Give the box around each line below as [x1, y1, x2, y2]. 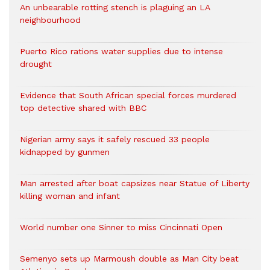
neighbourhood [20, 15, 81, 25]
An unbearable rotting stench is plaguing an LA [20, 2, 210, 12]
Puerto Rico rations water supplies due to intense [20, 46, 223, 56]
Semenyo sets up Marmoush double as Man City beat [20, 254, 239, 263]
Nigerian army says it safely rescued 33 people [20, 134, 210, 144]
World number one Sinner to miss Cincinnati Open [20, 222, 222, 232]
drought [20, 59, 52, 69]
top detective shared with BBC [20, 103, 146, 113]
